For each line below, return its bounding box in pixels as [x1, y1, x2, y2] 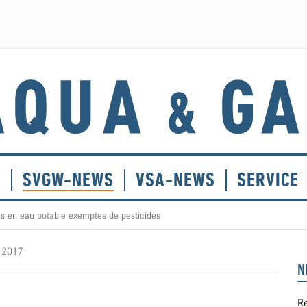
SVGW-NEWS [23, 168, 114, 192]
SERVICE [237, 168, 299, 192]
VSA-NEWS [136, 168, 215, 192]
